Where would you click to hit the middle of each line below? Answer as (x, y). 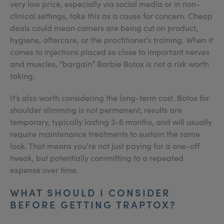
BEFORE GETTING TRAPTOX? (93, 204)
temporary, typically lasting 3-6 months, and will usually (111, 121)
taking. (22, 75)
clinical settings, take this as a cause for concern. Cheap (111, 15)
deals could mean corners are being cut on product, (104, 27)
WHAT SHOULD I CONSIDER (90, 192)
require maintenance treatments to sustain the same (105, 133)
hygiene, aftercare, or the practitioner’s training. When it (111, 39)
